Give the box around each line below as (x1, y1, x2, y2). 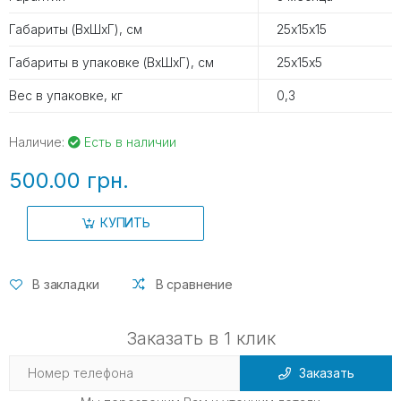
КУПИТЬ (99, 215, 151, 231)
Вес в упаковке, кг (9, 88, 123, 104)
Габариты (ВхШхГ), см (9, 21, 142, 38)
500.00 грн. (9, 167, 129, 194)
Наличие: (9, 134, 68, 150)
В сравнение (155, 277, 234, 293)
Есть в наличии (81, 134, 176, 150)
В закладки (32, 277, 99, 293)
